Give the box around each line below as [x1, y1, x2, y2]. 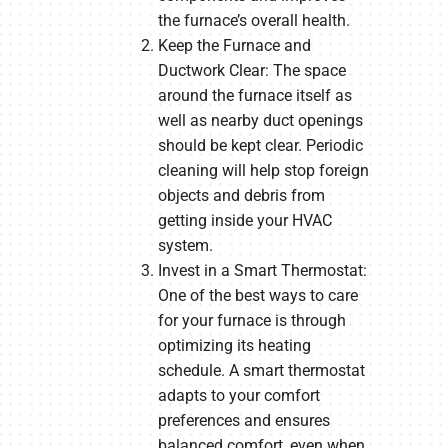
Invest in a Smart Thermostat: [157, 261, 367, 281]
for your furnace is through [157, 311, 346, 331]
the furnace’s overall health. [157, 11, 350, 31]
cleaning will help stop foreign [157, 161, 369, 181]
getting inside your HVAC [157, 211, 332, 231]
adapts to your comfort [157, 386, 320, 406]
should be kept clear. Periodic [157, 136, 363, 156]
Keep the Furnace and [157, 36, 311, 56]
